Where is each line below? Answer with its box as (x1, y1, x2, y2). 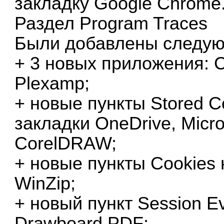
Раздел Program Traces (14, 13, 208, 33)
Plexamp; (14, 73, 90, 93)
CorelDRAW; (14, 133, 117, 153)
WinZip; (14, 173, 76, 193)
